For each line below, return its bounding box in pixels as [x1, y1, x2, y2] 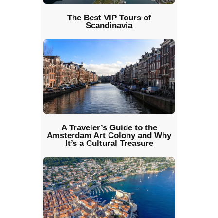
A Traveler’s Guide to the [61, 123, 157, 132]
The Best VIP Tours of [67, 13, 151, 23]
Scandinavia [86, 21, 132, 31]
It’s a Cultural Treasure [65, 138, 153, 148]
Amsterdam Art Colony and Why [47, 130, 171, 140]
